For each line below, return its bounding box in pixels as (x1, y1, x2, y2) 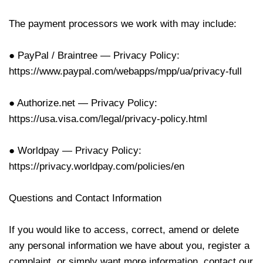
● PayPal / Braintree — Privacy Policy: (9, 50, 180, 61)
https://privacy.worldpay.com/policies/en (9, 161, 184, 172)
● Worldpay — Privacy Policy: (9, 145, 141, 156)
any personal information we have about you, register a (9, 240, 249, 251)
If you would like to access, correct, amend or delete (9, 224, 239, 235)
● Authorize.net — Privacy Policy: (9, 97, 157, 109)
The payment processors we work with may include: (9, 18, 237, 29)
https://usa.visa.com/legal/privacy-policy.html (9, 113, 207, 124)
